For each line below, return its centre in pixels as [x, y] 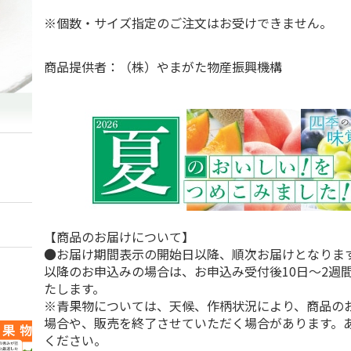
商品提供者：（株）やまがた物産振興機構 [163, 67]
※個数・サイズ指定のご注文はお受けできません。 [195, 23]
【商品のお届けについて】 [119, 237]
